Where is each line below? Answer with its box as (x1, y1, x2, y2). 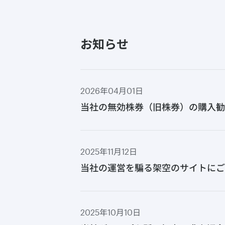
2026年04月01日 (80, 86, 143, 95)
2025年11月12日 (80, 147, 137, 156)
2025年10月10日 (80, 207, 141, 217)
